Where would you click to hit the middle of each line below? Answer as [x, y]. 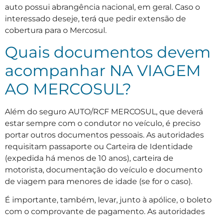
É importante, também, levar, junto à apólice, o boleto [108, 200]
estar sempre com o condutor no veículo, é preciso [103, 124]
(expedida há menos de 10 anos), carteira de [89, 158]
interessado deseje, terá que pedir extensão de [95, 18]
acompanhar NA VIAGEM [103, 71]
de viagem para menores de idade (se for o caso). [99, 182]
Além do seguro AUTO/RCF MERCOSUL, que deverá [104, 112]
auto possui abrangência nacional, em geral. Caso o [102, 7]
